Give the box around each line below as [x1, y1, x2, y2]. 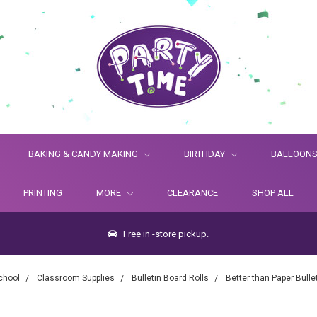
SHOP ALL [252, 188, 294, 198]
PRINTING [23, 188, 62, 198]
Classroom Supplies [37, 273, 115, 283]
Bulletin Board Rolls [132, 273, 209, 283]
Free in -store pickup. [121, 229, 209, 239]
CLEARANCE [167, 188, 218, 198]
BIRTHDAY [184, 149, 227, 159]
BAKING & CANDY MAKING [28, 149, 140, 159]
